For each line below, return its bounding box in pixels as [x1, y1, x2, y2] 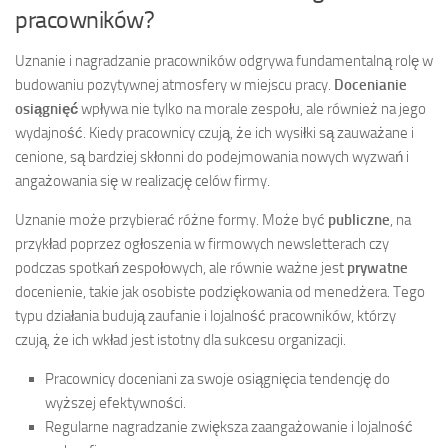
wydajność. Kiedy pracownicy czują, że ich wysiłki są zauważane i [15, 123, 414, 142]
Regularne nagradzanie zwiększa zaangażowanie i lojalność [45, 417, 413, 436]
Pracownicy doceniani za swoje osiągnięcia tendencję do [45, 369, 390, 388]
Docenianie [334, 75, 407, 94]
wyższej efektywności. [45, 393, 186, 412]
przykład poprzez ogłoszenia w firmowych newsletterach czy [15, 234, 389, 253]
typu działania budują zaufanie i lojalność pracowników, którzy [15, 306, 396, 325]
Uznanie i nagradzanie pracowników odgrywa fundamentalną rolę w [15, 51, 433, 70]
